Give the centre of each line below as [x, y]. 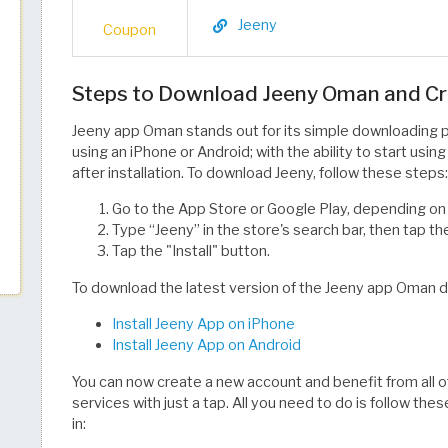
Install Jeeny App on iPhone [203, 324]
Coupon [130, 30]
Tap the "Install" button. [191, 251]
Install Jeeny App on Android [206, 345]
